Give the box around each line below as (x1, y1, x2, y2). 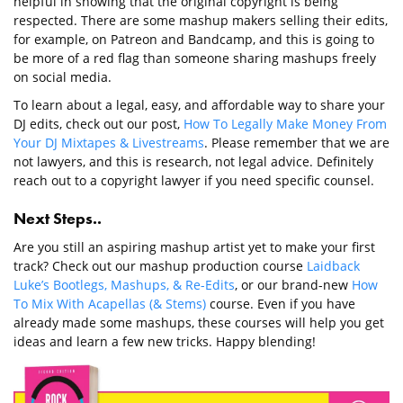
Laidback (307, 257, 360, 275)
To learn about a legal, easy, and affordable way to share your (13, 96, 385, 114)
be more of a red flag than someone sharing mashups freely (13, 49, 376, 67)
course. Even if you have (206, 295, 355, 313)
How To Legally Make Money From (184, 115, 387, 133)
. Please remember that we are (204, 134, 390, 152)
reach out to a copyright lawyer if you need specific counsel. (13, 172, 374, 190)
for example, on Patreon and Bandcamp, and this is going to (13, 31, 374, 49)
